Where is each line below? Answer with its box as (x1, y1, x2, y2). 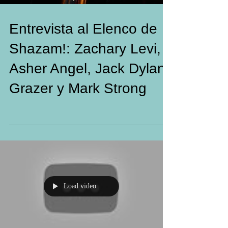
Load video (64, 182, 96, 190)
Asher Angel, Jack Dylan (9, 61, 165, 76)
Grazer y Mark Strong (9, 80, 147, 96)
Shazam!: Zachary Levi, (9, 41, 161, 56)
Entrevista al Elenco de (9, 21, 157, 37)
